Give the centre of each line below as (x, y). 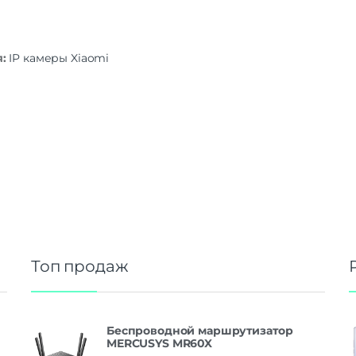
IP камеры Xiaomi (59, 58)
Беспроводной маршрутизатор (200, 330)
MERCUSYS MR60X (160, 343)
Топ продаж (80, 266)
